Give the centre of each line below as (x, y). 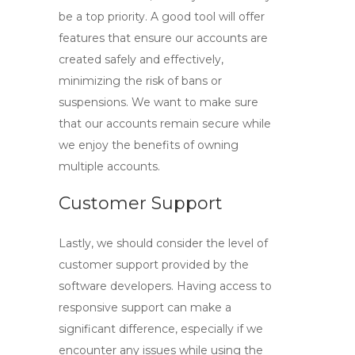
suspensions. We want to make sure (158, 102)
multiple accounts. (109, 166)
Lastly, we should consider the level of (163, 243)
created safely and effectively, (141, 59)
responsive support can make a (145, 307)
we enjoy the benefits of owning (149, 145)
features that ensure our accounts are (163, 38)
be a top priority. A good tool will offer (162, 17)
